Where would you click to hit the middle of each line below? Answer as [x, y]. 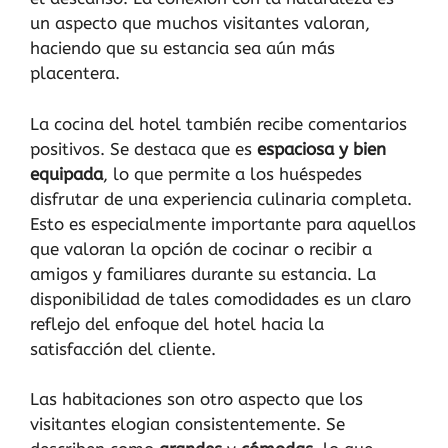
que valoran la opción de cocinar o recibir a [201, 248]
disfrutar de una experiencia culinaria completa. [221, 198]
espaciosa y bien [321, 148]
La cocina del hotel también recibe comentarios [218, 123]
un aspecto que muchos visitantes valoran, [200, 23]
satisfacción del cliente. [123, 348]
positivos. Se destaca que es [143, 148]
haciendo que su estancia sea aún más [182, 48]
